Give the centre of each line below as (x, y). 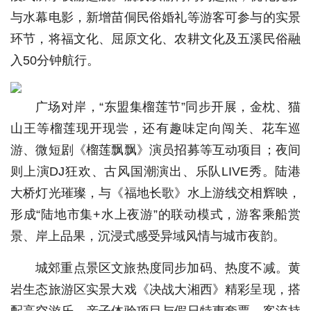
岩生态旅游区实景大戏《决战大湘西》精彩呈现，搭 (155, 289)
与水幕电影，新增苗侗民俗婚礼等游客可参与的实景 (155, 17)
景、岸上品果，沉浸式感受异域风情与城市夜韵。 (148, 236)
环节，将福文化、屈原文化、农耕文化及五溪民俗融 (155, 39)
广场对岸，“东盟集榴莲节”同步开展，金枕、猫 (168, 107)
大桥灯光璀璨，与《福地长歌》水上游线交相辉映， (155, 193)
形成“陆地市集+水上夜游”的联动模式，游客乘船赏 (155, 215)
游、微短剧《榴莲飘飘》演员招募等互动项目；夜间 (155, 150)
